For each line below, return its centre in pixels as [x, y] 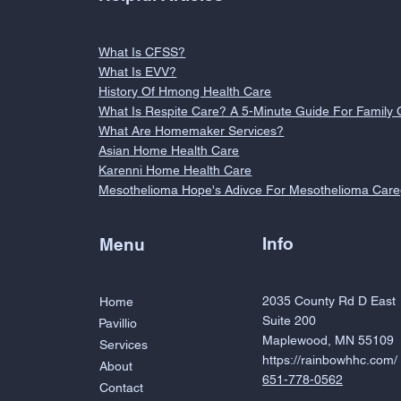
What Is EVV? [138, 71]
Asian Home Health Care [169, 150]
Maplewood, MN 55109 [328, 341]
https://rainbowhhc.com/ [330, 360]
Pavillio [118, 323]
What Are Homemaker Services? [192, 130]
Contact [122, 388]
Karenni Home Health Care [175, 170]
